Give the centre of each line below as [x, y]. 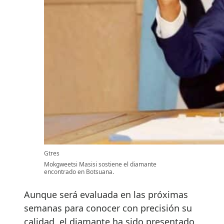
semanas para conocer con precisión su [108, 208]
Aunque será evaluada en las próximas [106, 195]
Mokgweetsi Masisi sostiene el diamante [100, 164]
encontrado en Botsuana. [79, 172]
